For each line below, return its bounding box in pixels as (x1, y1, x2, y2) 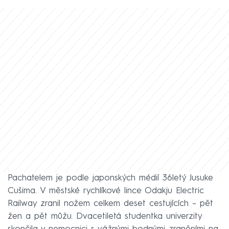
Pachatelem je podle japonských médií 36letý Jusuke (8, 174, 213, 183)
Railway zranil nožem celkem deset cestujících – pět (8, 199, 213, 209)
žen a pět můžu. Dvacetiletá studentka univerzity (8, 212, 202, 221)
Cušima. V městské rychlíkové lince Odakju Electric (8, 187, 204, 196)
